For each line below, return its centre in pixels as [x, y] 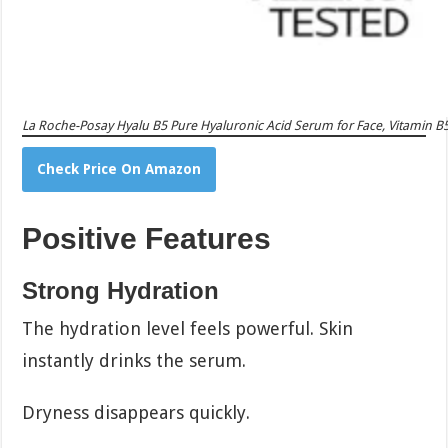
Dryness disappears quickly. [136, 412]
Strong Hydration [121, 290]
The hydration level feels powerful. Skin [188, 328]
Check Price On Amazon [119, 168]
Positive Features [147, 238]
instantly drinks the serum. [134, 360]
